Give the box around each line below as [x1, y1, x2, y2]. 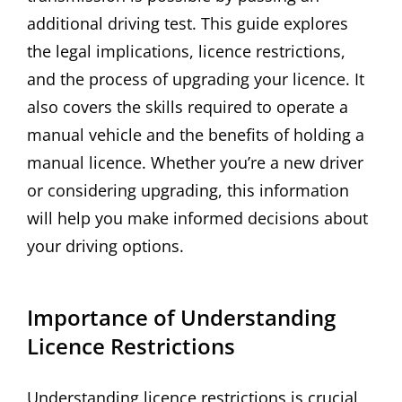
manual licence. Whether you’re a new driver [27, 152, 363, 174]
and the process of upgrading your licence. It [27, 68, 364, 91]
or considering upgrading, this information [27, 179, 349, 202]
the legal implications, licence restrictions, [27, 40, 345, 63]
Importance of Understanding [27, 301, 336, 332]
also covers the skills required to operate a [27, 96, 348, 118]
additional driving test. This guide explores [27, 13, 348, 35]
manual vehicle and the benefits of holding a [27, 124, 364, 146]
